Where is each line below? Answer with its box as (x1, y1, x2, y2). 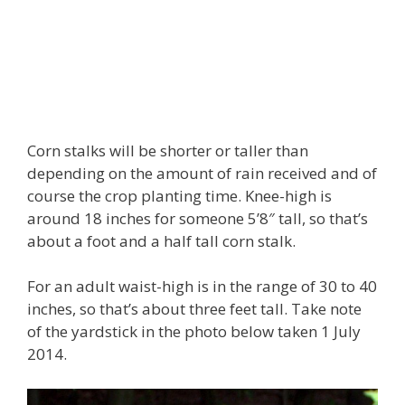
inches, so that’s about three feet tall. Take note (27, 298, 362, 319)
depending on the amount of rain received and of (27, 162, 377, 184)
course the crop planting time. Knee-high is (27, 184, 332, 206)
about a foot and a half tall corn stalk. (27, 230, 296, 251)
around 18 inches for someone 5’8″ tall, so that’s (27, 207, 368, 229)
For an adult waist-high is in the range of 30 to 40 (27, 276, 377, 297)
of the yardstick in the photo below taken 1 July (27, 321, 361, 342)
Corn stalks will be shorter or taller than (27, 139, 308, 161)
